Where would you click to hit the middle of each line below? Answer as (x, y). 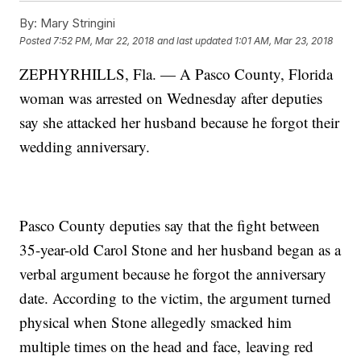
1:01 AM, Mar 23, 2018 (284, 40)
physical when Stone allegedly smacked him (156, 322)
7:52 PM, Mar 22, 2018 (104, 40)
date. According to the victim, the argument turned (176, 298)
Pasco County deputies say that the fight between (170, 226)
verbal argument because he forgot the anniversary (173, 274)
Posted (37, 40)
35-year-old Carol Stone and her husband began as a (180, 250)
